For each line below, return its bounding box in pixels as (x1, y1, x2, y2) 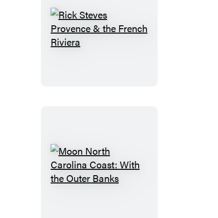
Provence (98, 54, 139, 69)
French (98, 95, 128, 109)
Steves (98, 40, 127, 55)
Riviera (98, 109, 128, 123)
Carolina (98, 190, 135, 205)
